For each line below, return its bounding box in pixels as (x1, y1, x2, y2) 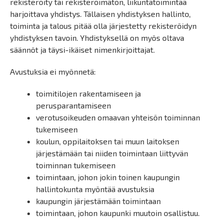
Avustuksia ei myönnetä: (10, 67, 96, 76)
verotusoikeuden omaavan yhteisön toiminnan (36, 112, 200, 122)
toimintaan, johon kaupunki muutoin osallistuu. (36, 208, 200, 218)
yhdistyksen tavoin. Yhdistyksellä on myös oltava (10, 33, 184, 42)
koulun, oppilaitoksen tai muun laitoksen (36, 136, 179, 146)
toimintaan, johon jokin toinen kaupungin (36, 172, 180, 182)
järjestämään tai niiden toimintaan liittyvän (36, 148, 188, 158)
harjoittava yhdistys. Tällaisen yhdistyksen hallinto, (10, 9, 191, 18)
